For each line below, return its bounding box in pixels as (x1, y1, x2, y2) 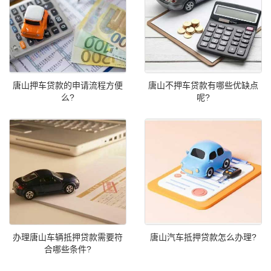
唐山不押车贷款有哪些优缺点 (148, 80, 258, 91)
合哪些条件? (44, 244, 91, 254)
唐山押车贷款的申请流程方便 (13, 80, 123, 91)
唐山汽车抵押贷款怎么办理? (150, 232, 256, 242)
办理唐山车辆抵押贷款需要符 (13, 232, 123, 242)
